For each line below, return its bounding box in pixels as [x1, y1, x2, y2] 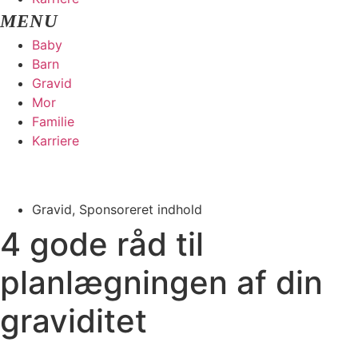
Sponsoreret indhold [79, 201, 202, 218]
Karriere [32, 132, 79, 149]
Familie [32, 113, 74, 129]
